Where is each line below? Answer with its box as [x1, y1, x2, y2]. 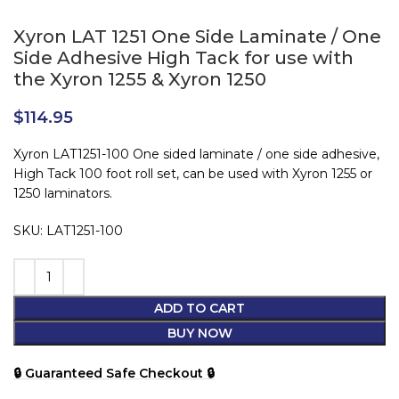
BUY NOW [167, 325, 232, 342]
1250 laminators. [13, 185, 112, 202]
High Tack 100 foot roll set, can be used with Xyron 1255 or [13, 166, 372, 183]
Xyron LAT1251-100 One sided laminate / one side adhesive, [13, 146, 379, 163]
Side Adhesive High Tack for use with [13, 47, 354, 69]
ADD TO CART [154, 300, 245, 317]
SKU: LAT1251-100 [13, 223, 123, 240]
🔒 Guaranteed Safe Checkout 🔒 [13, 365, 215, 382]
